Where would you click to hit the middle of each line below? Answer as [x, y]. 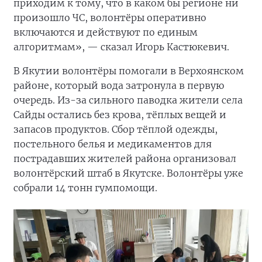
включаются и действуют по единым [106, 32]
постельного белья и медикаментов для [113, 144]
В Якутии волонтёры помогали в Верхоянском [129, 71]
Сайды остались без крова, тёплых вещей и [120, 115]
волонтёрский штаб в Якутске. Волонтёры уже [128, 173]
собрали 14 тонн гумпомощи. [85, 188]
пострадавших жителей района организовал [125, 159]
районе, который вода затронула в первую [119, 86]
